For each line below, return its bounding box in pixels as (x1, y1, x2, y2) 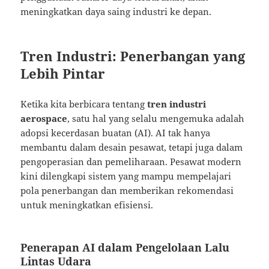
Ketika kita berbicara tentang (20, 98, 148, 110)
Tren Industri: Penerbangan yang (20, 47, 246, 65)
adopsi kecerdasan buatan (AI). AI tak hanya (20, 127, 211, 139)
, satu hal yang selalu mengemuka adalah (67, 112, 245, 125)
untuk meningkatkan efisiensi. (20, 199, 154, 211)
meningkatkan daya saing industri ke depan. (20, 5, 212, 18)
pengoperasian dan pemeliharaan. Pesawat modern (20, 156, 242, 168)
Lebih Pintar (20, 64, 106, 83)
